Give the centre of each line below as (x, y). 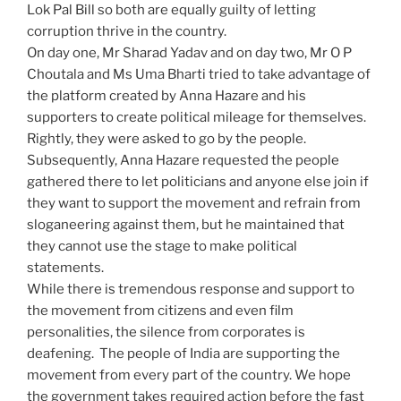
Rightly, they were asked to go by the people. (168, 138)
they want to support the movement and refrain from (194, 203)
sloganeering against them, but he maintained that (186, 224)
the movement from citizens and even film (160, 310)
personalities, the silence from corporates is (166, 332)
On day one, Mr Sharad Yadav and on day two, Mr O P (189, 52)
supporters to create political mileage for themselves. (196, 117)
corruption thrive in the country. (127, 31)
